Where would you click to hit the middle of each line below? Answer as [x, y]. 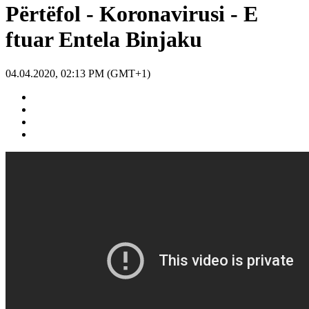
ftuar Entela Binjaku [104, 40]
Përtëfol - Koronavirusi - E [132, 14]
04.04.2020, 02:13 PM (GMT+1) [78, 73]
